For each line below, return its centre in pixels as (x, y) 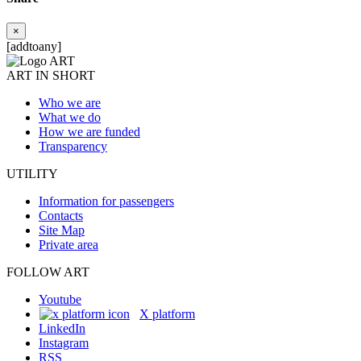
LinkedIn (62, 329)
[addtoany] (34, 47)
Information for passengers (106, 201)
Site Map (62, 230)
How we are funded (89, 132)
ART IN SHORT (51, 76)
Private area (68, 245)
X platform (167, 314)
